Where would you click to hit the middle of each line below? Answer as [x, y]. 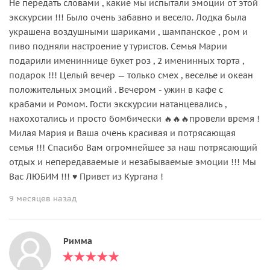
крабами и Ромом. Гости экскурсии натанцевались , [118, 104]
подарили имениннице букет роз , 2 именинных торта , [127, 61]
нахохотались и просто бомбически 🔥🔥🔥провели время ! [134, 118]
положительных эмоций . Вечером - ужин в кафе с [116, 89]
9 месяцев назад [43, 198]
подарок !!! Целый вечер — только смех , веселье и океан [131, 75]
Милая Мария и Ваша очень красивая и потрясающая [122, 133]
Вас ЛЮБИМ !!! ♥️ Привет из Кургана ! [86, 176]
